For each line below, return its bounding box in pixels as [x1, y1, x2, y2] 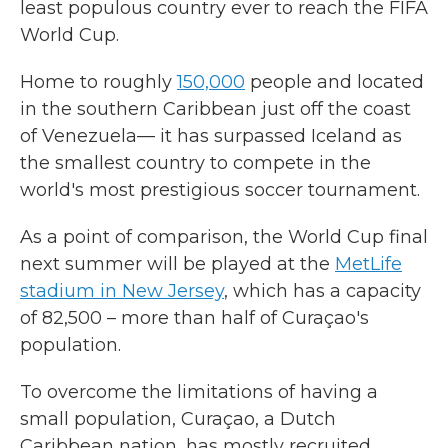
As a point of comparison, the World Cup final [20, 226, 428, 248]
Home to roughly [20, 71, 177, 93]
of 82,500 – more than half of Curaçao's [20, 307, 369, 329]
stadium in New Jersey [20, 280, 224, 302]
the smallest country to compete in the [20, 152, 371, 174]
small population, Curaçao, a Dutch [20, 408, 336, 430]
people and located [245, 71, 424, 93]
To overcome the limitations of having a [20, 381, 378, 403]
